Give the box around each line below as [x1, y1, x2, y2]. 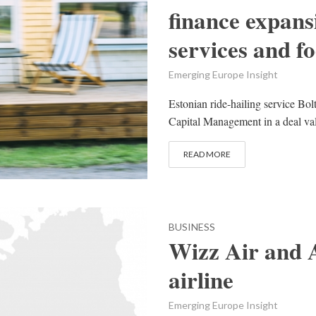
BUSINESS [169, 220, 215, 233]
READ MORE [183, 149, 231, 160]
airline [169, 262, 233, 296]
